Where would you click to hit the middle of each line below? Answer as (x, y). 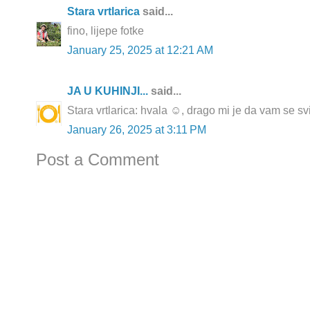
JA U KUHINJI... (108, 91)
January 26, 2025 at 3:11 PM (137, 130)
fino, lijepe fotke (106, 31)
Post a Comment (98, 160)
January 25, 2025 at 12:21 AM (140, 51)
